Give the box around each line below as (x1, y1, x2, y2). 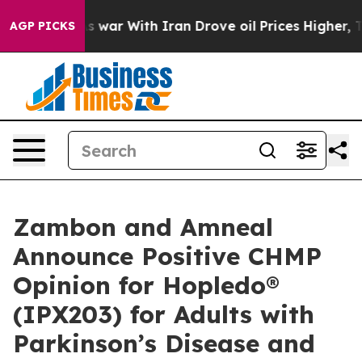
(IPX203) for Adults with (13, 299, 314, 330)
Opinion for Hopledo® (13, 270, 280, 301)
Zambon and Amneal (13, 212, 273, 242)
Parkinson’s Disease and (13, 328, 315, 359)
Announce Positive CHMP (13, 241, 322, 271)
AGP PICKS (10, 19, 75, 33)
